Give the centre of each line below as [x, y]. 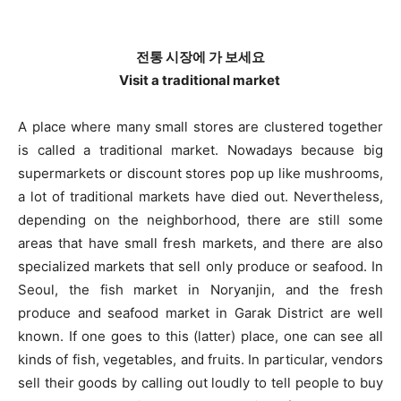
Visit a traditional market [200, 81]
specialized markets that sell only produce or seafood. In [200, 267]
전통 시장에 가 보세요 [200, 57]
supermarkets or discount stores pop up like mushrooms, [200, 174]
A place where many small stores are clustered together [200, 127]
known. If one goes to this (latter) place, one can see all [200, 337]
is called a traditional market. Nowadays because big [200, 150]
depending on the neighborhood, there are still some [200, 220]
